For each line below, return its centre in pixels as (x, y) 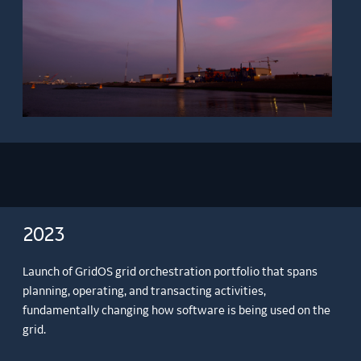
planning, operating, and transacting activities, (145, 291)
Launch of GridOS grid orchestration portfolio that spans (170, 272)
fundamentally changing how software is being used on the (177, 311)
